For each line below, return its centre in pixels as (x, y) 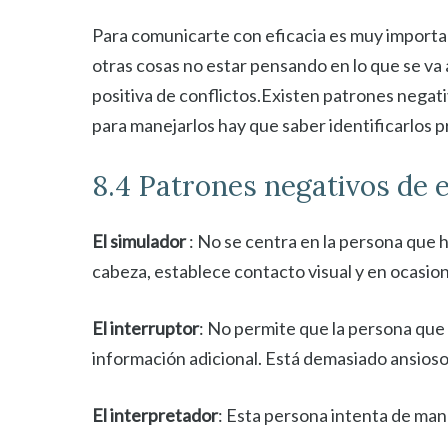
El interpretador (155, 415)
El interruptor (145, 328)
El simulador (139, 241)
